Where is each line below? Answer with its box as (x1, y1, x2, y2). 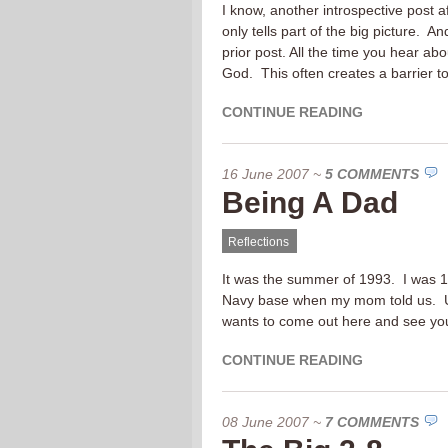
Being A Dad (222, 186, 398, 219)
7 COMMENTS (325, 414, 419, 430)
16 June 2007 (222, 166, 309, 182)
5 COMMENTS (325, 166, 419, 182)
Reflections (228, 235, 289, 249)
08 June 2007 (222, 414, 309, 430)
